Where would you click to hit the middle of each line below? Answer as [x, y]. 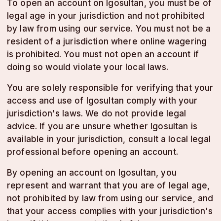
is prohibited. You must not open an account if [103, 54]
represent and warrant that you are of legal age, [109, 185]
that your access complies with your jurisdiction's [110, 211]
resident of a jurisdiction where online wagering [107, 41]
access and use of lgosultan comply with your [102, 101]
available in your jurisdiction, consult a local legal [109, 139]
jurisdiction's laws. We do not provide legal [97, 113]
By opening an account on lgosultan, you [92, 173]
